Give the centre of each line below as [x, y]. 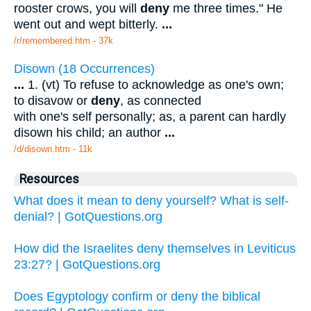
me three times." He [226, 9]
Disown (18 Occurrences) [84, 68]
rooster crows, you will [77, 9]
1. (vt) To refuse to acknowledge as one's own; [154, 84]
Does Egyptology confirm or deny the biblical [137, 296]
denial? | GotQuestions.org [88, 216]
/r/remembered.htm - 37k [64, 41]
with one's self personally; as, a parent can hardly [150, 116]
